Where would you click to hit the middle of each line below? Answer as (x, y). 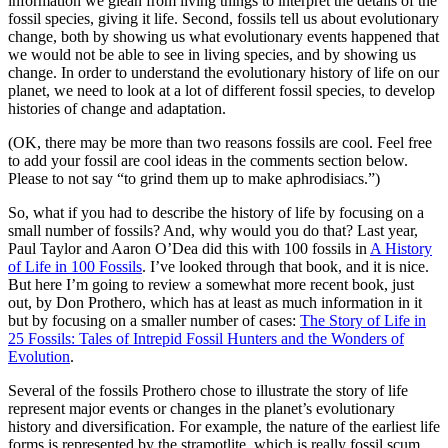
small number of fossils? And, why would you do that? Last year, (213, 230)
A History (401, 248)
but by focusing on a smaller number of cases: (154, 320)
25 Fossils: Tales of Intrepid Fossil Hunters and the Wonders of (206, 338)
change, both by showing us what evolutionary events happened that (223, 36)
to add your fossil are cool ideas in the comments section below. (208, 160)
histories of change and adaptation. (117, 108)
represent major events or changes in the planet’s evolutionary (201, 408)
